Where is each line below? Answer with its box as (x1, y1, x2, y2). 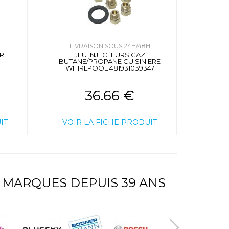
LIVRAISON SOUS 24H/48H (69, 42, 150, 50)
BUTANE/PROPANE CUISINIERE (59, 57, 161, 66)
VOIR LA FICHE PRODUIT (62, 118, 157, 127)
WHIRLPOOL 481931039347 (65, 64, 154, 73)
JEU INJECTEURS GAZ (74, 51, 145, 59)
